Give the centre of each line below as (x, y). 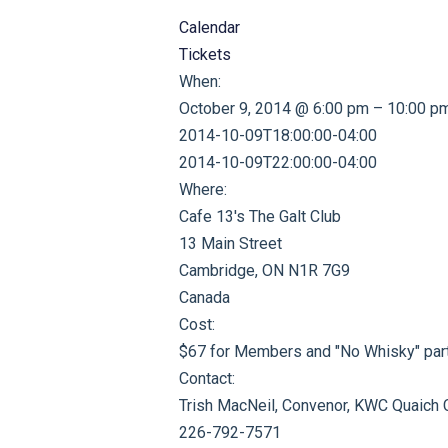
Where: (202, 189)
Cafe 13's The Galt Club (259, 216)
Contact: (206, 378)
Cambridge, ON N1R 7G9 (264, 270)
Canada (204, 297)
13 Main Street (230, 243)
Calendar (209, 27)
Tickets (204, 54)
